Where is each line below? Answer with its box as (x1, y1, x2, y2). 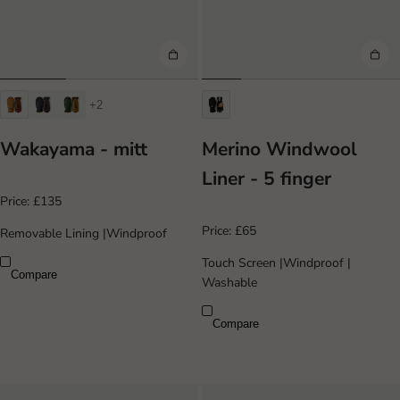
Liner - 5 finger (202, 165, 331, 191)
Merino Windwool (202, 136, 357, 162)
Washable (202, 274, 257, 292)
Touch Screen (202, 254, 279, 272)
